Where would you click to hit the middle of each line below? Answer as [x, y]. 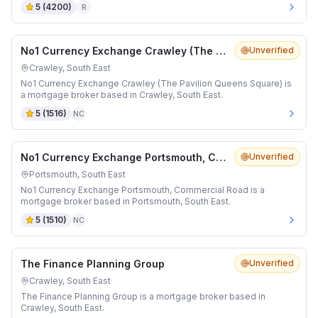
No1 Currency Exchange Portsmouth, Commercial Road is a [143, 190]
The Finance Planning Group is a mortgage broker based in [143, 296]
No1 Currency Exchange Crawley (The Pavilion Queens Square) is [156, 83]
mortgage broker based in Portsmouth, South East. [126, 201]
